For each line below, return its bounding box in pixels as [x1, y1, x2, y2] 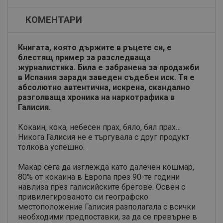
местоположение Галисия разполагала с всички [18, 202, 196, 212]
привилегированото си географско [18, 192, 148, 202]
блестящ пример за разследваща [18, 53, 151, 63]
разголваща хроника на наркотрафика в [18, 93, 175, 103]
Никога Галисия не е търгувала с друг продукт [18, 132, 189, 142]
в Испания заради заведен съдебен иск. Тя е [18, 73, 195, 83]
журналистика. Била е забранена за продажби [18, 63, 199, 73]
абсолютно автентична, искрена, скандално [18, 83, 190, 93]
